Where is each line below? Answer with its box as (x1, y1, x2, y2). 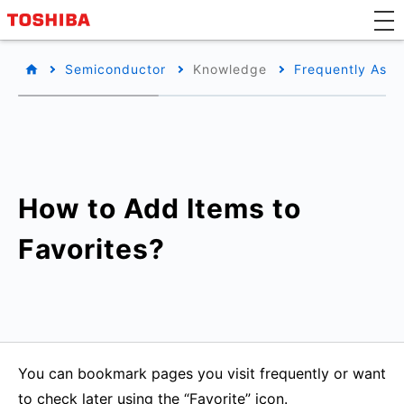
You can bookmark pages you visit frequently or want (18, 364, 386, 382)
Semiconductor (65, 61, 166, 77)
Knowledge (193, 61, 267, 77)
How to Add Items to (18, 192, 301, 225)
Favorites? (18, 233, 165, 265)
